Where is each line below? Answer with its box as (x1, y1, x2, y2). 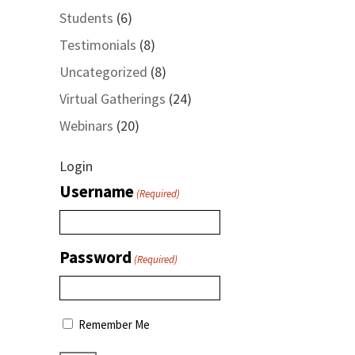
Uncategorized (59, 63, 147, 81)
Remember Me (78, 317, 150, 333)
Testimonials (59, 36, 136, 54)
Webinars (59, 116, 113, 135)
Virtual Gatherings (59, 90, 166, 108)
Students (59, 9, 113, 27)
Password (59, 246, 132, 268)
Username (59, 181, 134, 202)
